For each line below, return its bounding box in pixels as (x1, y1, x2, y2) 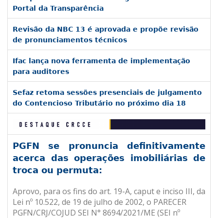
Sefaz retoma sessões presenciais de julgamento (13, 89, 202, 96)
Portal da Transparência (13, 4, 104, 12)
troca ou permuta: (13, 165, 102, 175)
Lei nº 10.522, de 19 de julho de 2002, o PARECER (13, 197, 186, 207)
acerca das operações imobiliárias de (13, 153, 205, 163)
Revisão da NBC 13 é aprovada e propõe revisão (13, 25, 199, 33)
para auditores (13, 68, 69, 75)
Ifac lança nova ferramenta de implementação (13, 57, 190, 65)
